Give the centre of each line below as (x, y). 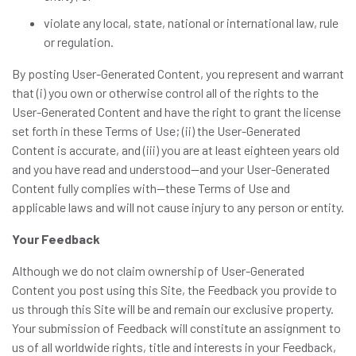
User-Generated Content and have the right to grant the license (176, 112)
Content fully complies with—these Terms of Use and (151, 188)
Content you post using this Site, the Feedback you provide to (174, 290)
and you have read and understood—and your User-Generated (171, 169)
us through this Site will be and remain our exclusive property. (173, 309)
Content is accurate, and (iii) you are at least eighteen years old (176, 150)
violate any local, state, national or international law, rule (191, 23)
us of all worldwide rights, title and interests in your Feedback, (174, 347)
